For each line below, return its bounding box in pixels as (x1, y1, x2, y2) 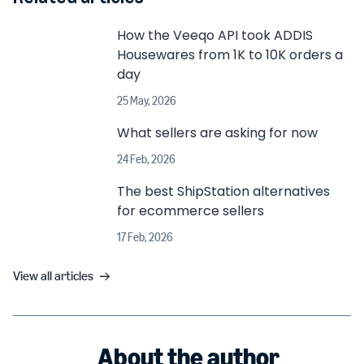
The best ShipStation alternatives (117, 182, 330, 201)
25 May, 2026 (117, 94, 176, 108)
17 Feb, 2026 (117, 231, 173, 245)
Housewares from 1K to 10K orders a (117, 45, 343, 64)
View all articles (13, 268, 93, 284)
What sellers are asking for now (117, 123, 318, 142)
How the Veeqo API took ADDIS (117, 26, 313, 45)
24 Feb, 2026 (117, 153, 175, 167)
